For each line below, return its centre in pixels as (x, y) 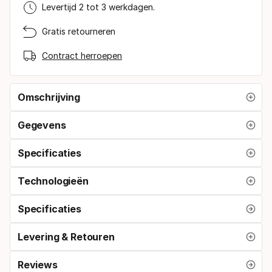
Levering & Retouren (66, 236)
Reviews (38, 264)
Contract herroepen (82, 56)
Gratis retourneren (79, 32)
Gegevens (42, 125)
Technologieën (53, 181)
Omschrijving (49, 97)
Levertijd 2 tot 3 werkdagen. (98, 7)
